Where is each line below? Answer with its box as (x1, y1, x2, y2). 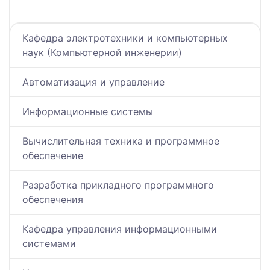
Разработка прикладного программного (22, 179, 214, 192)
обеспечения (22, 193, 83, 206)
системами (22, 237, 76, 250)
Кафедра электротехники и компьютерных (22, 32, 228, 45)
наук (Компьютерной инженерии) (22, 46, 182, 59)
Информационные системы (22, 105, 153, 118)
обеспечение (22, 149, 83, 162)
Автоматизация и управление (22, 76, 165, 89)
